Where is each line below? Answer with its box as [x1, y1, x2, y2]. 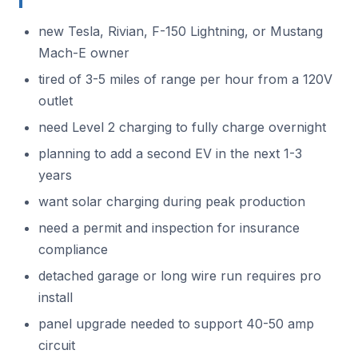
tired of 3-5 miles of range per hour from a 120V [38, 71, 332, 87]
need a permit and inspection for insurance [38, 220, 300, 236]
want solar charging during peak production [38, 193, 305, 209]
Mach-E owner [38, 45, 129, 61]
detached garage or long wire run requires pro [38, 268, 321, 284]
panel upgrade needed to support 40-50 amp [38, 316, 314, 332]
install [38, 289, 73, 305]
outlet [38, 93, 73, 109]
